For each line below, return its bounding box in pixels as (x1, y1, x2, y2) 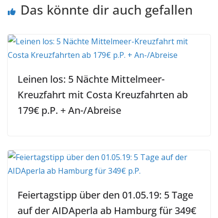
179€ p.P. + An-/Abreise (18, 104, 121, 117)
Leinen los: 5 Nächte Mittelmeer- (18, 73, 164, 86)
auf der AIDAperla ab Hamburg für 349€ (18, 204, 196, 217)
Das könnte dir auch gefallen (20, 1, 193, 18)
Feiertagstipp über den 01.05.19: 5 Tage (18, 188, 193, 201)
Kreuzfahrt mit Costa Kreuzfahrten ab (18, 88, 188, 101)
